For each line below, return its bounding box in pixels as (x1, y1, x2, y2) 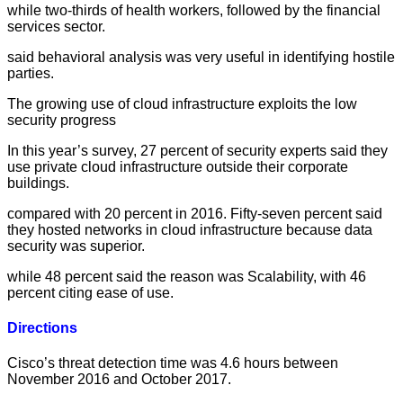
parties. (7, 65, 54, 81)
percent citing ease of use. (7, 284, 174, 300)
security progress (7, 112, 116, 128)
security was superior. (7, 237, 145, 254)
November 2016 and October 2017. (7, 372, 231, 388)
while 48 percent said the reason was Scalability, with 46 (7, 268, 366, 284)
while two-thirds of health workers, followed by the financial (7, 2, 381, 18)
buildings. (7, 175, 69, 191)
